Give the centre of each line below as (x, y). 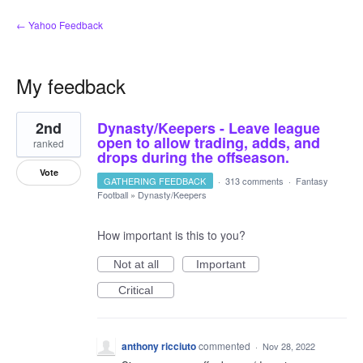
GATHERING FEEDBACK (155, 181)
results (33, 129)
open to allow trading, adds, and (209, 143)
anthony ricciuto (159, 346)
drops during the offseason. (193, 157)
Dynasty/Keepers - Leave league (209, 128)
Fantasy (312, 181)
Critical (136, 290)
